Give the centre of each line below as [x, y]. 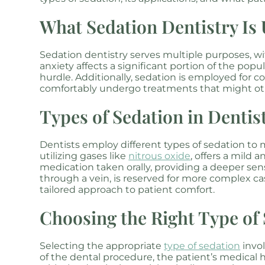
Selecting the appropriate [102, 246]
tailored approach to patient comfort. [127, 190]
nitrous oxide [160, 156]
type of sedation [202, 246]
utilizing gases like [84, 156]
